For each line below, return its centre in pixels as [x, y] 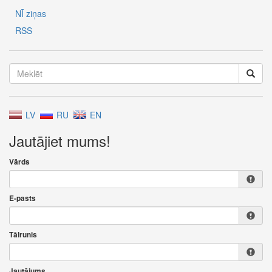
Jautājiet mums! [60, 141]
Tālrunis [23, 235]
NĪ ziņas [31, 13]
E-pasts [22, 198]
